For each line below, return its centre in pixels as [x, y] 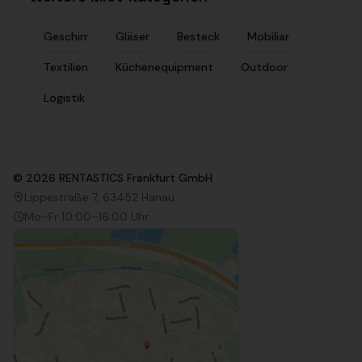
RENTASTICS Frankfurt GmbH [134, 178]
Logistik [64, 98]
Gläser [133, 36]
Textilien [66, 67]
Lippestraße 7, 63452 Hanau [99, 197]
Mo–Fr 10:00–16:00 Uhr [86, 217]
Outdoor [264, 67]
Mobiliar [268, 36]
